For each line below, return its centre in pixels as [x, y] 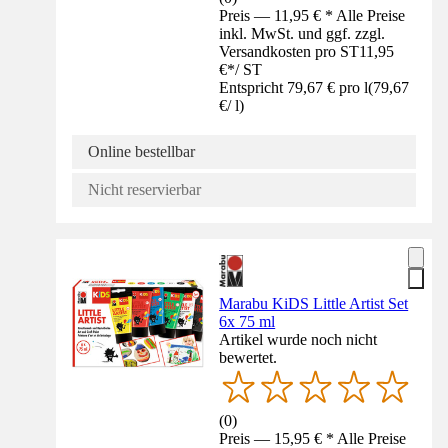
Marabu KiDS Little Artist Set [314, 304]
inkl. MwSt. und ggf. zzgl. [302, 34]
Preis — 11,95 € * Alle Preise [312, 16]
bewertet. [248, 358]
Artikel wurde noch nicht [298, 340]
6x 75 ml [247, 322]
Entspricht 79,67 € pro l [294, 88]
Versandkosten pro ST [289, 52]
